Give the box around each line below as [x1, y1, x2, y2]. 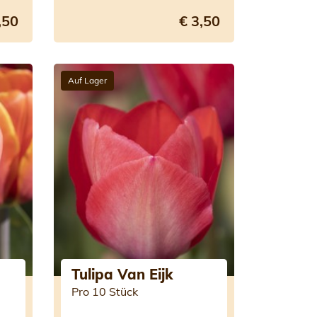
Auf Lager [67, 75, 107, 86]
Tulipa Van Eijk [71, 265, 173, 283]
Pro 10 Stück [71, 284, 138, 299]
